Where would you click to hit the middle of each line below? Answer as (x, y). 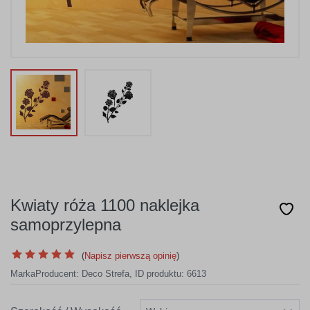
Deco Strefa (106, 274)
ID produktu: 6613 (171, 274)
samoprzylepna (66, 225)
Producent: (58, 274)
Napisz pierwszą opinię (130, 256)
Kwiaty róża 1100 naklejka (105, 205)
